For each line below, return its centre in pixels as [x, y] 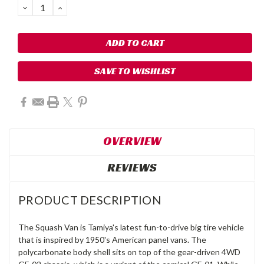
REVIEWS [132, 168]
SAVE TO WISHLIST [135, 71]
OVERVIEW [132, 141]
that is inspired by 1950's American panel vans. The [112, 240]
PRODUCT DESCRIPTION [90, 200]
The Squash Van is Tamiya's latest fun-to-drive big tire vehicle [131, 227]
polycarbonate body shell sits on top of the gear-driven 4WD [129, 252]
